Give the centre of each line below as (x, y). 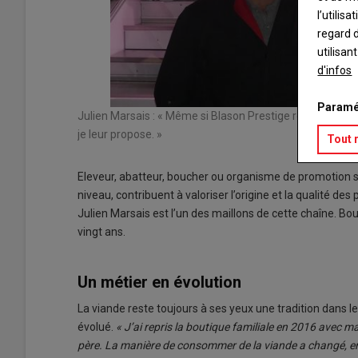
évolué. (97, 327)
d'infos (335, 70)
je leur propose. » (120, 134)
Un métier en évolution (159, 282)
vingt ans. (101, 231)
